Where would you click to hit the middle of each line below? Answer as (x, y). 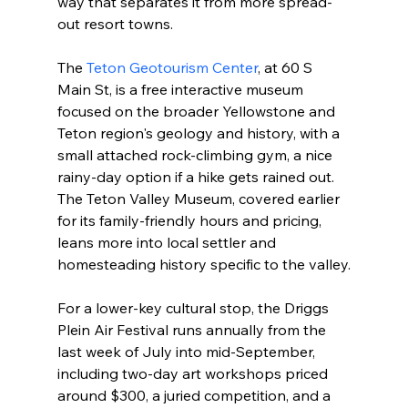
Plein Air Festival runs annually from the (193, 330)
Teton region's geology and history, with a (200, 133)
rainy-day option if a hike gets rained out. (197, 177)
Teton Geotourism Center (172, 68)
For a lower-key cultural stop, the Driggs (194, 308)
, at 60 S (286, 68)
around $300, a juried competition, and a (195, 396)
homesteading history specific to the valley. (204, 265)
